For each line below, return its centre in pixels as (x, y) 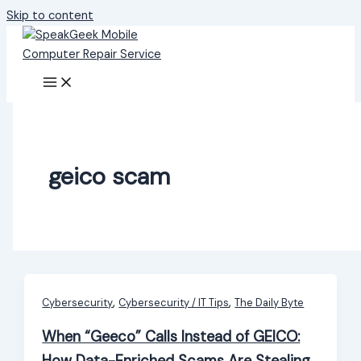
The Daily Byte (270, 303)
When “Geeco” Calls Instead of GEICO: (171, 337)
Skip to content (50, 16)
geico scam (109, 176)
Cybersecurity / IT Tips (174, 303)
